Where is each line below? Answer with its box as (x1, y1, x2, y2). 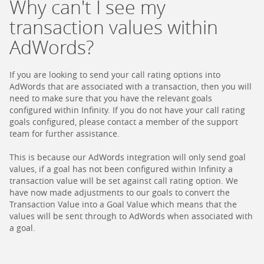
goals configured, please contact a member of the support (9, 116, 238, 128)
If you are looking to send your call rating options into (9, 69, 220, 81)
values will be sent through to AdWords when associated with (9, 210, 253, 222)
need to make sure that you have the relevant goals (9, 93, 212, 104)
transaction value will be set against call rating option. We (9, 175, 238, 187)
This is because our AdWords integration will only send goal (9, 151, 246, 163)
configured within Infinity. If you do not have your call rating (9, 104, 245, 116)
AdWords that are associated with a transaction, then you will (9, 81, 252, 93)
